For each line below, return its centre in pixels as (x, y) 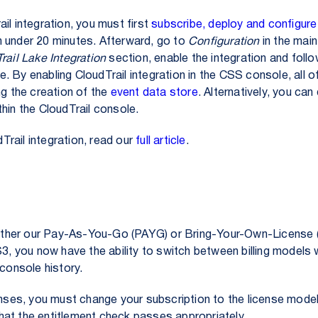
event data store (154, 93)
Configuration (224, 42)
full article (161, 141)
